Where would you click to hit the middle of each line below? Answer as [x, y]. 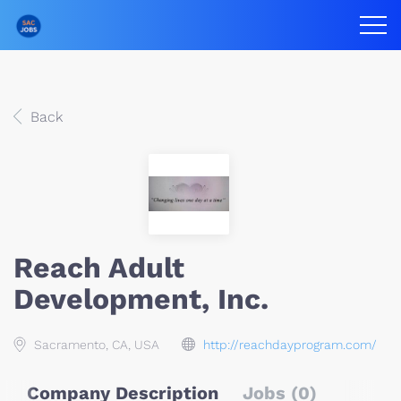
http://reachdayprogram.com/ [290, 345]
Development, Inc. [141, 299]
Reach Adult [99, 268]
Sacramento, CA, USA [95, 345]
